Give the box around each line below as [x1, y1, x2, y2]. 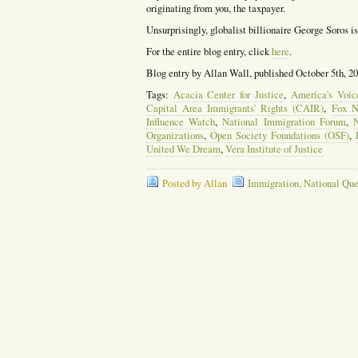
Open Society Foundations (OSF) [209, 128, 350, 142]
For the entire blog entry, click [145, 44, 272, 58]
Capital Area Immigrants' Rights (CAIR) [145, 101, 324, 115]
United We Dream [145, 141, 221, 156]
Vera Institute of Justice [225, 141, 323, 156]
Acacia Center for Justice [173, 87, 284, 101]
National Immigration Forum [222, 114, 346, 129]
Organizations [145, 128, 204, 142]
